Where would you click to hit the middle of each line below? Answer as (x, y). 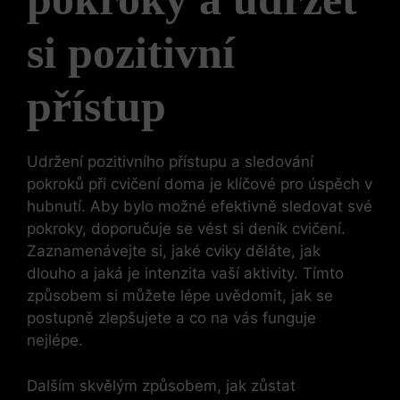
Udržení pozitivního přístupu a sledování (170, 162)
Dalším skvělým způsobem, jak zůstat (161, 385)
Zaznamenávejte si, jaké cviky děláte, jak (174, 251)
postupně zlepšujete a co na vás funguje (171, 318)
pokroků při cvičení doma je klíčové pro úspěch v (200, 184)
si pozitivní (131, 53)
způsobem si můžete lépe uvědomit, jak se (180, 296)
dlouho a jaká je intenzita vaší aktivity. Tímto (185, 274)
